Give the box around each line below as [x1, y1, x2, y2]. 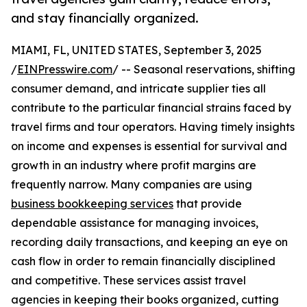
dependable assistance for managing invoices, [11, 216, 258, 230]
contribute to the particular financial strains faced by [11, 101, 291, 115]
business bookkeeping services [11, 197, 173, 211]
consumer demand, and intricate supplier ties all [11, 82, 266, 96]
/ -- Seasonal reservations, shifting [112, 62, 295, 77]
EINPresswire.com [17, 62, 112, 77]
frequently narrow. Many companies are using [11, 177, 252, 192]
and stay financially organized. [11, 10, 199, 26]
